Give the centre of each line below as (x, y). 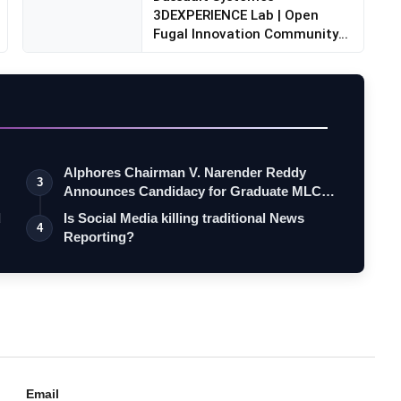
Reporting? (99, 237)
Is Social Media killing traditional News (184, 218)
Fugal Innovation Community (246, 34)
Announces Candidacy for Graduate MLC (193, 192)
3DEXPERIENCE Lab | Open (236, 15)
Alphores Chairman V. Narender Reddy (185, 173)
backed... (183, 53)
